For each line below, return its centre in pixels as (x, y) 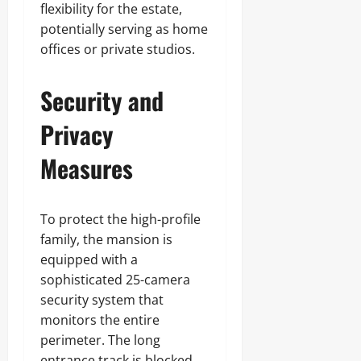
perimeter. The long (100, 340)
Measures (87, 168)
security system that (102, 300)
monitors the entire (100, 320)
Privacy (77, 134)
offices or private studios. (118, 49)
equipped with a (89, 259)
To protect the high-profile (120, 219)
